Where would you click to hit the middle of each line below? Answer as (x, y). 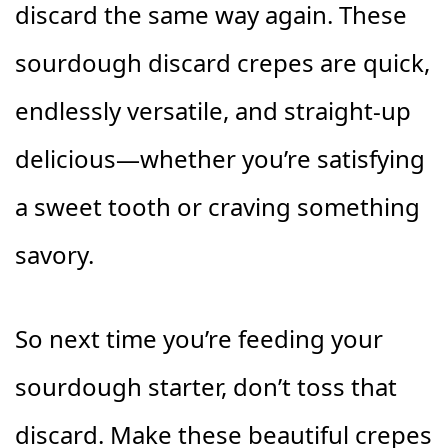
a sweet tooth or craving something (217, 206)
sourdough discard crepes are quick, (222, 62)
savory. (54, 254)
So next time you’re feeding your (199, 338)
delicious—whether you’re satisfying (220, 158)
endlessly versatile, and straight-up (213, 110)
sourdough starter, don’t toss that (206, 386)
